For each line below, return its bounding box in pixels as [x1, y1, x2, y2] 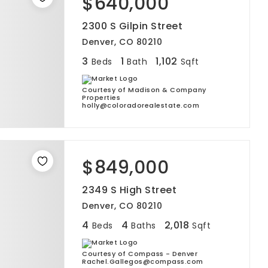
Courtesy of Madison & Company [82, 85, 206, 95]
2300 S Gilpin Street [82, 19, 182, 33]
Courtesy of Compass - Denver [82, 249, 197, 258]
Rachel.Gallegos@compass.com [82, 257, 203, 266]
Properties [82, 93, 120, 102]
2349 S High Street [82, 183, 176, 197]
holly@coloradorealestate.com [82, 100, 199, 110]
